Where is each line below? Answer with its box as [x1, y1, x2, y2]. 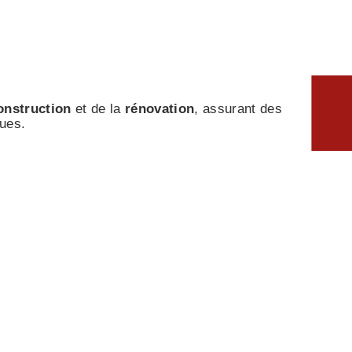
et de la [71, 101, 125, 116]
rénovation [124, 101, 195, 116]
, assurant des [194, 101, 283, 116]
